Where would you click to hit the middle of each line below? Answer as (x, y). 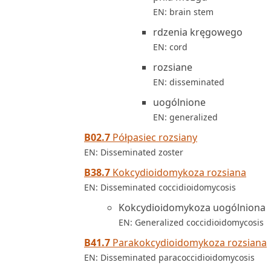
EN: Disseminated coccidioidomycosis (160, 187)
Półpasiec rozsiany (154, 137)
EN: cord (170, 47)
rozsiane (173, 67)
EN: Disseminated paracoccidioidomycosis (169, 257)
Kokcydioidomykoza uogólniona (192, 207)
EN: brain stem (183, 12)
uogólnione (179, 102)
